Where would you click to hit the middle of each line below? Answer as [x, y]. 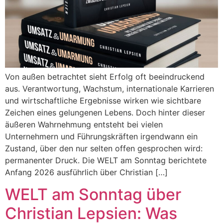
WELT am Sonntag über [93, 195]
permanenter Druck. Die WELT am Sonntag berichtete [106, 160]
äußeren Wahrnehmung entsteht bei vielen [84, 124]
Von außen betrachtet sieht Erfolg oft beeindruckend [105, 77]
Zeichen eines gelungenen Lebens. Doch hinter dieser [105, 112]
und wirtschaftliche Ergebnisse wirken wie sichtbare [103, 101]
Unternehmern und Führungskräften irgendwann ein [101, 136]
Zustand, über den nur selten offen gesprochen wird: [104, 148]
